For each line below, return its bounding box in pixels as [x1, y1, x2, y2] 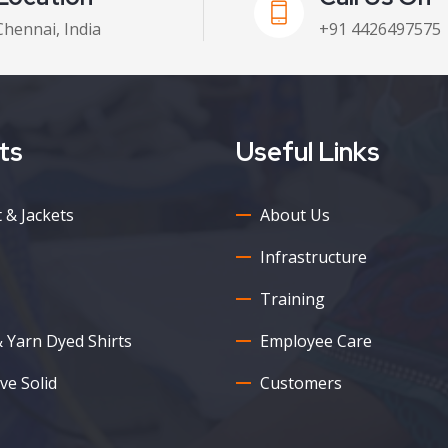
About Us [260, 204, 330, 226]
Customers [260, 372, 342, 394]
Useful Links [236, 135, 380, 169]
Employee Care [260, 330, 372, 352]
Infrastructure [260, 246, 367, 268]
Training [260, 288, 325, 310]
